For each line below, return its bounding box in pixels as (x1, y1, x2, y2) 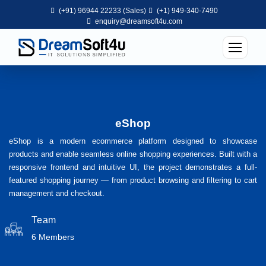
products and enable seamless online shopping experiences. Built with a (9, 149, 257, 159)
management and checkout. (9, 188, 104, 198)
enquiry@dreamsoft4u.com (94, 17, 182, 26)
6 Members (31, 232, 74, 242)
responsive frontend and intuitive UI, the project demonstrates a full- (9, 162, 257, 172)
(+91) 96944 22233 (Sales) (57, 7, 146, 15)
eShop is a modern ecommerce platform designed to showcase (9, 136, 257, 145)
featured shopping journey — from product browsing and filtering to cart (9, 175, 257, 185)
